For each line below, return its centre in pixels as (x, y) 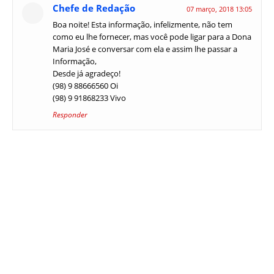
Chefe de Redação (94, 8)
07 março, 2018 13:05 (219, 9)
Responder (70, 115)
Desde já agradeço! (87, 73)
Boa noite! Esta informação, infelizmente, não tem (143, 24)
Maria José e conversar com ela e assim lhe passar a (145, 49)
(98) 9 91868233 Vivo (89, 98)
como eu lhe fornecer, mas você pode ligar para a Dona (152, 37)
